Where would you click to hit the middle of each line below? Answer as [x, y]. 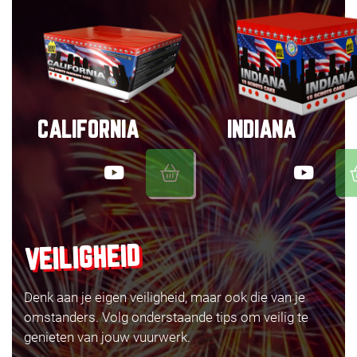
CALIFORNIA [88, 130]
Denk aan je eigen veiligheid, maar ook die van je [165, 297]
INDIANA [261, 130]
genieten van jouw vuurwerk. [107, 337]
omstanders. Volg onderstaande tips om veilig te [166, 317]
